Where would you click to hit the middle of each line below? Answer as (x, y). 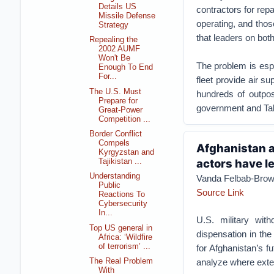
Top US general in (121, 228)
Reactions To (122, 195)
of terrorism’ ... (125, 246)
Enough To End (126, 68)
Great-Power (121, 110)
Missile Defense (127, 16)
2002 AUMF (120, 49)
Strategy (114, 25)
